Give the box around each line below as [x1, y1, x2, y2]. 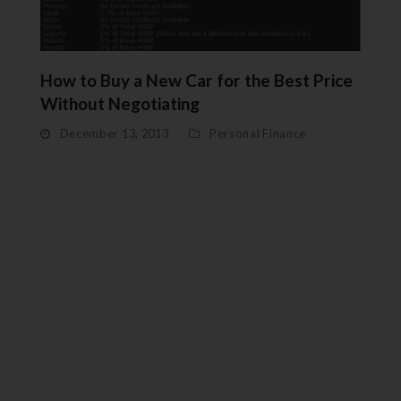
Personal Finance [209, 125, 307, 141]
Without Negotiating [39, 92, 200, 114]
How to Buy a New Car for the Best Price [39, 69, 353, 90]
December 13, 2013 [59, 125, 169, 141]
